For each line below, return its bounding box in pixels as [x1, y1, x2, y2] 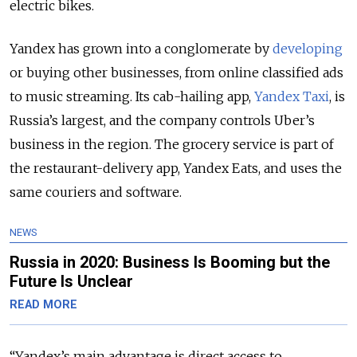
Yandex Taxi [254, 88, 329, 105]
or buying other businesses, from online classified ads [10, 65, 343, 81]
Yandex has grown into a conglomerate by [10, 41, 273, 57]
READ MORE [10, 298, 77, 312]
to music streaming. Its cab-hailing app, [10, 88, 254, 105]
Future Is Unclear [10, 272, 137, 292]
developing [273, 41, 343, 57]
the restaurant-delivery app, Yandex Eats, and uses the [10, 160, 342, 177]
